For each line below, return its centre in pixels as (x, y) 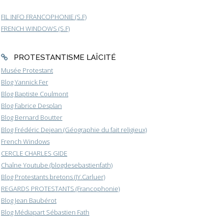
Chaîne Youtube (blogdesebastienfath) (57, 165)
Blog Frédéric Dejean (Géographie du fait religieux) (74, 129)
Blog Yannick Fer (25, 82)
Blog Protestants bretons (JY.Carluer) (53, 177)
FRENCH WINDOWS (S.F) (35, 29)
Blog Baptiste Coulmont (35, 94)
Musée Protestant (27, 70)
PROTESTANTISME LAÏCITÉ (65, 57)
